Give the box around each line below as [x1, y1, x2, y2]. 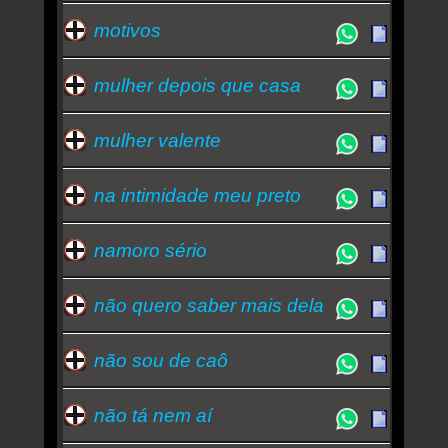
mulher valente [93, 129, 221, 151]
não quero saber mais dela [93, 294, 324, 316]
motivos [93, 19, 161, 41]
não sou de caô [93, 349, 228, 371]
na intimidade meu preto [93, 184, 301, 206]
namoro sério [93, 239, 207, 261]
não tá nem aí [93, 404, 212, 426]
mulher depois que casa [93, 74, 301, 96]
